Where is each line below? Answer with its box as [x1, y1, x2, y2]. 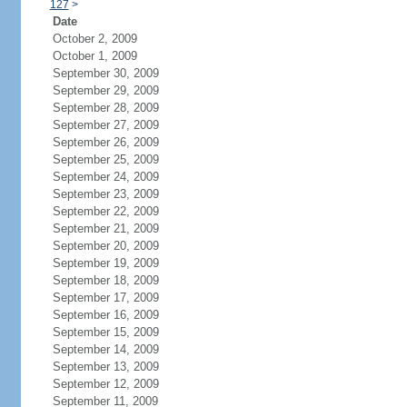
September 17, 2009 [52, 291, 159, 304]
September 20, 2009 [52, 239, 159, 253]
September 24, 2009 [52, 170, 159, 184]
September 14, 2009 [52, 342, 159, 356]
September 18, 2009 [52, 273, 159, 287]
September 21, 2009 [52, 222, 159, 235]
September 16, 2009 [52, 308, 159, 322]
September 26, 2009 [52, 135, 159, 149]
